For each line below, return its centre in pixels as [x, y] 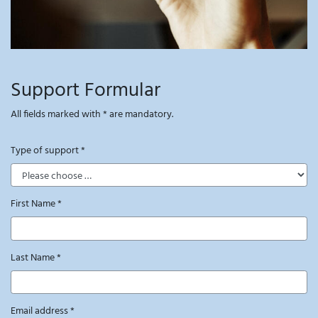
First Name [34, 204]
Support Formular [86, 90]
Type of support [46, 150]
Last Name [34, 258]
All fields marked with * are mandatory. [92, 114]
